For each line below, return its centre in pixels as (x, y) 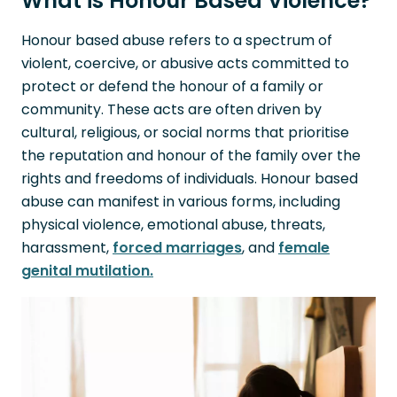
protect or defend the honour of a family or (172, 86)
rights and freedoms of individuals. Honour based (190, 179)
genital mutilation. (87, 271)
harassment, (67, 248)
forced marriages (177, 248)
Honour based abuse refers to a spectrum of (177, 40)
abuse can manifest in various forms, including (181, 202)
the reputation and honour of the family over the (191, 156)
